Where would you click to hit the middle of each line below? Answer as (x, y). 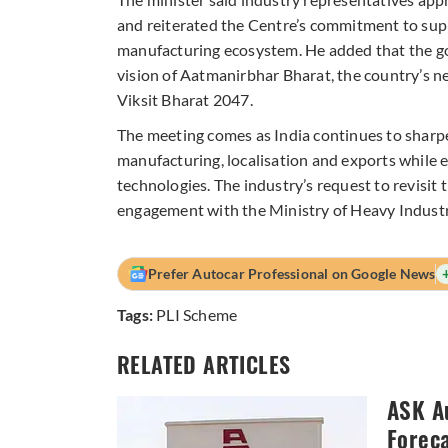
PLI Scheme (197, 314)
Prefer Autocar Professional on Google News (292, 273)
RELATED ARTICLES (204, 364)
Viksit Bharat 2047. (185, 99)
